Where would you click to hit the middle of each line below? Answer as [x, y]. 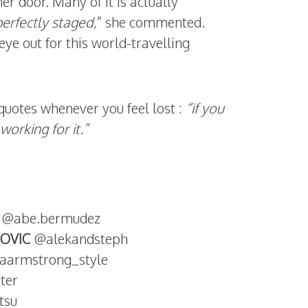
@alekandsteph [79, 239]
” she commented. [151, 22]
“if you [205, 108]
